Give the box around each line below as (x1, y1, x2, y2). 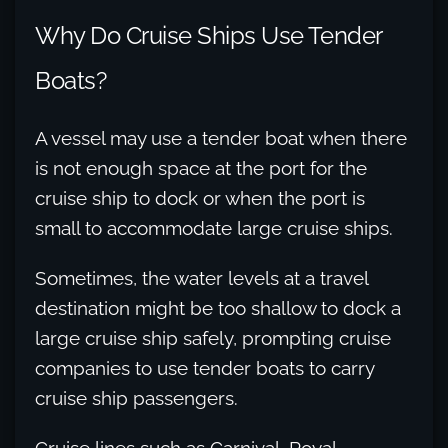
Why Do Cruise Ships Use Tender (35, 21, 382, 50)
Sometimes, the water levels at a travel (35, 267, 368, 289)
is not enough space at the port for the (35, 157, 367, 179)
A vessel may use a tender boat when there (35, 127, 407, 149)
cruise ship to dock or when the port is (35, 187, 365, 209)
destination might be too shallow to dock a (35, 297, 401, 319)
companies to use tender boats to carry (35, 357, 374, 379)
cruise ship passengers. (35, 387, 238, 409)
